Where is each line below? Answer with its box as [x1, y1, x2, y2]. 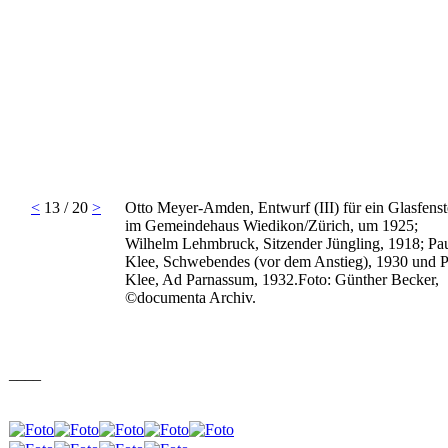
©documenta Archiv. [125, 289, 256, 306]
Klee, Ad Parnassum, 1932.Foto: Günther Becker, [125, 271, 439, 288]
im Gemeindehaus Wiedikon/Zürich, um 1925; [125, 217, 418, 234]
